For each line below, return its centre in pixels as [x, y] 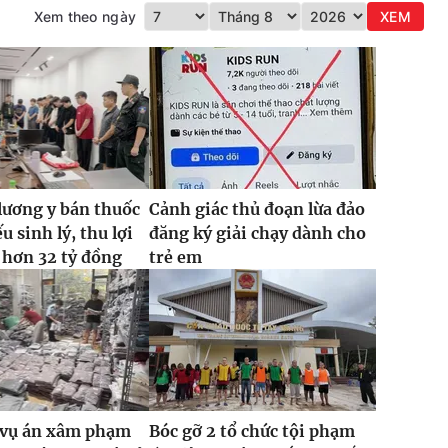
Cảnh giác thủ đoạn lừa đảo [256, 209]
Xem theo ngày [85, 17]
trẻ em [175, 257]
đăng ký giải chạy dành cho [257, 233]
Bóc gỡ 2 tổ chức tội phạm [251, 431]
